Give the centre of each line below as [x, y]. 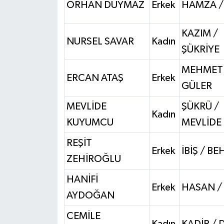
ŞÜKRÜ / [200, 106]
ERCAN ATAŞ [95, 78]
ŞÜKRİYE [200, 49]
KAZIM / [199, 33]
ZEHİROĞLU [93, 159]
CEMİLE [83, 216]
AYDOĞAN [90, 195]
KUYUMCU [90, 122]
